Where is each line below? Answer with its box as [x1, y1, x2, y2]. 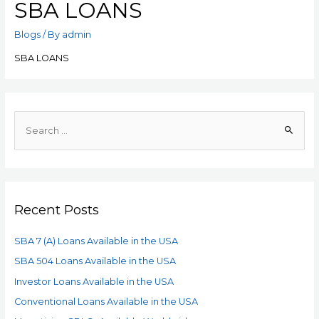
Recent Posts [14, 201, 99, 218]
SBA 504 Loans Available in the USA [14, 256, 176, 267]
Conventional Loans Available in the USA [14, 296, 198, 307]
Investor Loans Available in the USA [14, 276, 174, 287]
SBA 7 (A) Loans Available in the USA [14, 236, 178, 247]
